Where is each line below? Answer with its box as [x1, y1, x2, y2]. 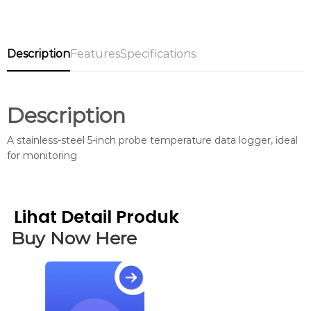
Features [70, 47, 120, 60]
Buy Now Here [10, 228, 137, 249]
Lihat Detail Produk [14, 205, 179, 230]
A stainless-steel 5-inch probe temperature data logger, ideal [7, 133, 298, 146]
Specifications [120, 47, 196, 60]
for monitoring [7, 149, 77, 162]
